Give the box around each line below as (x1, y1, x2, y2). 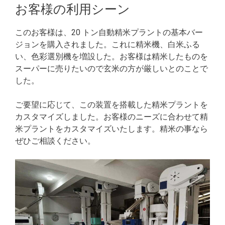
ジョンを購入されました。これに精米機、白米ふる (15, 40, 200, 50)
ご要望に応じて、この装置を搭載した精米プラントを (15, 100, 208, 110)
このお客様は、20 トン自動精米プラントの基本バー (15, 28, 203, 38)
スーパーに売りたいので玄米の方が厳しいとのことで (15, 64, 208, 74)
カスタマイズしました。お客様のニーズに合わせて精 (15, 112, 208, 122)
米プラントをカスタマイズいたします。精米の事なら (15, 124, 208, 134)
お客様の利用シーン (15, 2, 130, 17)
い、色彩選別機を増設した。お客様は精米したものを (15, 52, 208, 62)
